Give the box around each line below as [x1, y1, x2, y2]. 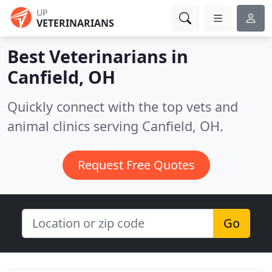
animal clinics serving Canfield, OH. [7, 117, 223, 135]
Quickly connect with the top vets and [7, 98, 238, 115]
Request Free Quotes [77, 157, 195, 173]
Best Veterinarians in [7, 44, 188, 68]
